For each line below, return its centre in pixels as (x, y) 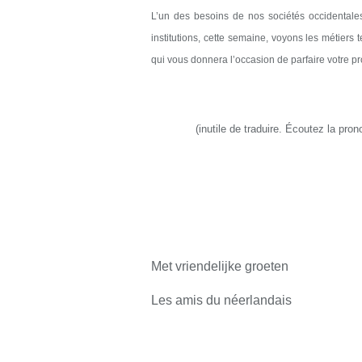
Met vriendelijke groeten (220, 266)
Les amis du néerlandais (221, 300)
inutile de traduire (239, 129)
